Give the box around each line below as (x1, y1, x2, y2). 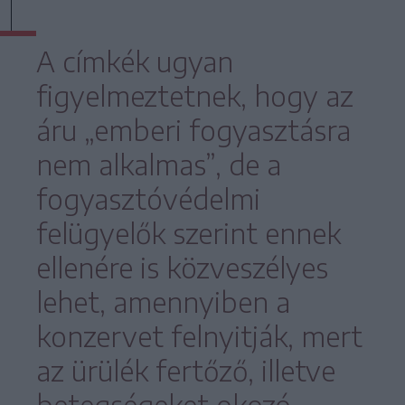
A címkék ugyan (35, 43, 233, 79)
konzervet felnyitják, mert (35, 318, 363, 353)
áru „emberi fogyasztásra (35, 112, 351, 147)
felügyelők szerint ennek (35, 215, 341, 250)
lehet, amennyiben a (35, 284, 290, 319)
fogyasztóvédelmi (35, 181, 260, 216)
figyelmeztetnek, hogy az (35, 78, 353, 113)
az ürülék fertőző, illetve (35, 353, 335, 388)
